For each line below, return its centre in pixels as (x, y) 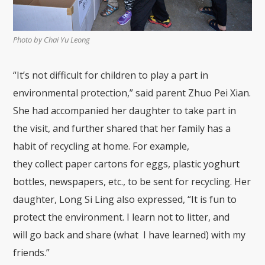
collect (49, 164)
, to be (137, 182)
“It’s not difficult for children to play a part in (111, 75)
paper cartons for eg (110, 164)
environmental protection (70, 93)
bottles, (31, 182)
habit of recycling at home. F (75, 146)
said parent (160, 93)
